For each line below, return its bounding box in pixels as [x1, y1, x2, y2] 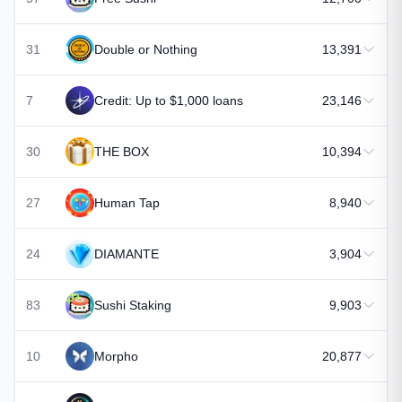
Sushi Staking [94, 298, 171, 312]
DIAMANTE [94, 247, 159, 261]
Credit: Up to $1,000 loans [94, 93, 243, 108]
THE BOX [94, 144, 149, 159]
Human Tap [94, 196, 160, 210]
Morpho [94, 349, 138, 363]
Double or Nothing [94, 42, 197, 57]
